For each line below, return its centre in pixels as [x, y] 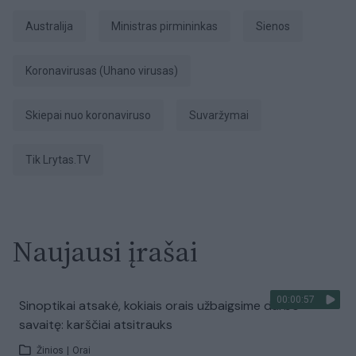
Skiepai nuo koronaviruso [92, 115]
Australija [53, 26]
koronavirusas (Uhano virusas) [105, 71]
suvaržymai [222, 115]
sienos [277, 26]
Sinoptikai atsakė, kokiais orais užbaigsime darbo [159, 306]
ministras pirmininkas [169, 26]
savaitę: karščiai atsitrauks [96, 325]
